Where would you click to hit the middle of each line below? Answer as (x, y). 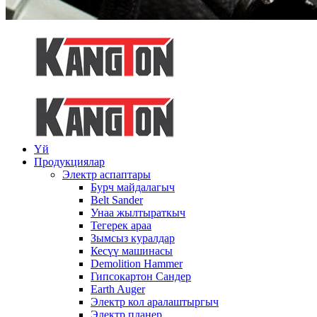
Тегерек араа (121, 225)
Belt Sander (117, 200)
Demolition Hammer (137, 264)
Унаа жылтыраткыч (138, 213)
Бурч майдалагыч (133, 187)
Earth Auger (118, 289)
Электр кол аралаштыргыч (155, 302)
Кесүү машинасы (132, 251)
